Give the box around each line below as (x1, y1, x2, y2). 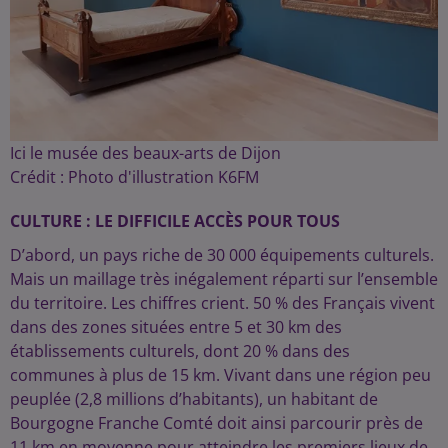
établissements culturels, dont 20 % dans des (10, 340, 350, 362)
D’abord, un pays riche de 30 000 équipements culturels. (10, 244, 434, 266)
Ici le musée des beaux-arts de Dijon (10, 142, 281, 164)
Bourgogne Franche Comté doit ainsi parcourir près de (10, 412, 423, 434)
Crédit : (10, 166, 68, 188)
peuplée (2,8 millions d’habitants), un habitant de (10, 388, 378, 410)
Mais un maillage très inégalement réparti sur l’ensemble (10, 268, 438, 290)
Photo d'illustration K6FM (68, 166, 259, 188)
